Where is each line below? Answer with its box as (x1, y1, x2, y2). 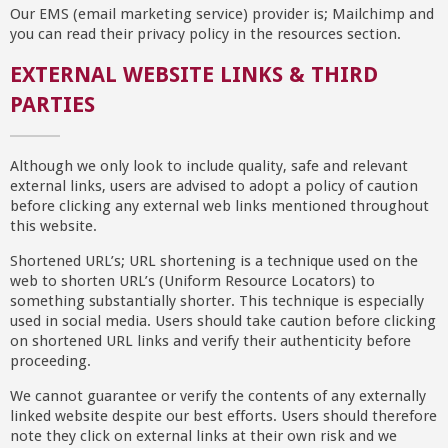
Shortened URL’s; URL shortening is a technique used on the (9, 251, 418, 270)
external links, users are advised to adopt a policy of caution (9, 176, 418, 195)
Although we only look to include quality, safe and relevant (9, 156, 408, 175)
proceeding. (9, 351, 91, 370)
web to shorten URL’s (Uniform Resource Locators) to (9, 271, 375, 290)
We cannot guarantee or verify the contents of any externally (9, 387, 426, 406)
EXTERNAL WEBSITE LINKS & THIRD (9, 61, 378, 87)
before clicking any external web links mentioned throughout (9, 196, 429, 215)
